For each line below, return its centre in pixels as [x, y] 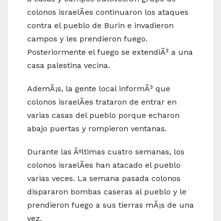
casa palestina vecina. [69, 66]
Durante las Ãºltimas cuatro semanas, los [106, 152]
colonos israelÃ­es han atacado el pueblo [104, 165]
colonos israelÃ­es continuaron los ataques [108, 12]
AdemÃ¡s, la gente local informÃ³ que [99, 89]
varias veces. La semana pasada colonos [104, 179]
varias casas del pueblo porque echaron [103, 115]
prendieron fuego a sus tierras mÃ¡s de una [110, 205]
